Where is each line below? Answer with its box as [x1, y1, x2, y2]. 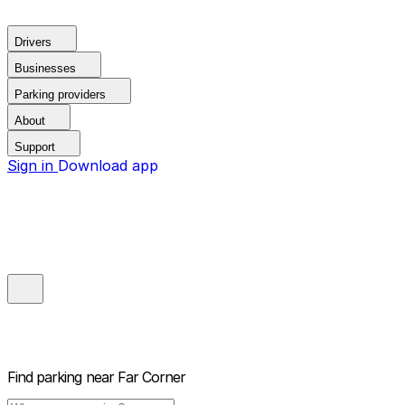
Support [14, 140, 55, 154]
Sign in [7, 156, 58, 174]
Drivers [14, 35, 52, 49]
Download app [58, 156, 158, 174]
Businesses [14, 61, 76, 75]
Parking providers [14, 88, 106, 101]
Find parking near [7, 368, 114, 387]
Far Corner [117, 368, 186, 387]
